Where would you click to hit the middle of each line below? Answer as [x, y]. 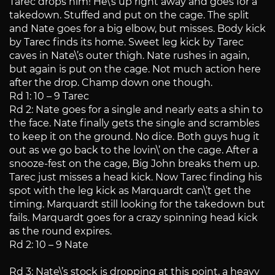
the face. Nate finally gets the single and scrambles [134, 123]
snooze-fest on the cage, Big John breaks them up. [134, 164]
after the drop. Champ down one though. [111, 83]
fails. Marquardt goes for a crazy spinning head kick [134, 218]
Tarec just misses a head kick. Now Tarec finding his [136, 177]
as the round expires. [60, 231]
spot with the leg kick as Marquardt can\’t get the [130, 191]
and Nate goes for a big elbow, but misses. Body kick [137, 29]
